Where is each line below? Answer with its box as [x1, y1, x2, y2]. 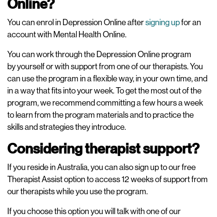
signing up [145, 17, 180, 27]
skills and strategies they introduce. [7, 122, 126, 132]
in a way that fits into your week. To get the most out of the [7, 86, 201, 95]
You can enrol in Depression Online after [7, 17, 145, 27]
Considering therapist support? [7, 140, 200, 157]
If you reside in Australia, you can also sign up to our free [7, 162, 196, 172]
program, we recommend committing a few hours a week [7, 98, 203, 108]
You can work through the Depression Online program [7, 49, 191, 59]
